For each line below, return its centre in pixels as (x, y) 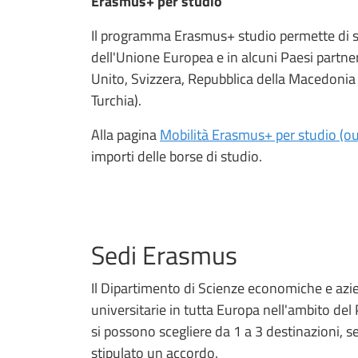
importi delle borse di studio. (177, 156)
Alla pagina (125, 134)
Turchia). (118, 100)
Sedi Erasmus (164, 255)
